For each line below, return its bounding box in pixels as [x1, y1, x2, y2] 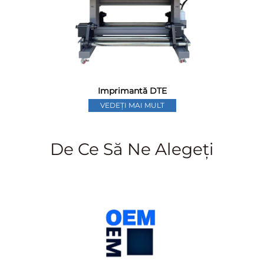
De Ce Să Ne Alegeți [50, 138, 214, 159]
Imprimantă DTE [97, 85, 167, 96]
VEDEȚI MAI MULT [100, 100, 164, 110]
